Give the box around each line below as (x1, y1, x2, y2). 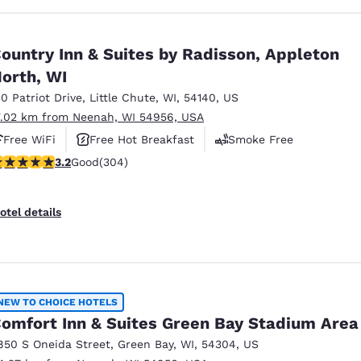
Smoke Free (228, 132, 293, 146)
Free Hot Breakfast (89, 132, 194, 146)
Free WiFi (3, 132, 56, 146)
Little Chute (89, 90, 156, 104)
